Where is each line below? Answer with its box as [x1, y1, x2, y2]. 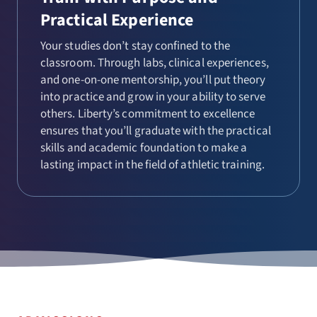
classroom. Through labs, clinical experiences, [40, 54, 269, 71]
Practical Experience [40, 8, 194, 33]
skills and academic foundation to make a [40, 139, 248, 156]
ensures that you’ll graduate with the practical [40, 122, 271, 139]
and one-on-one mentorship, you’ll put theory [40, 71, 266, 88]
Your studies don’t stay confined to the [40, 38, 231, 54]
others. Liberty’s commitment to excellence [40, 105, 255, 122]
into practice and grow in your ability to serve [40, 88, 265, 105]
